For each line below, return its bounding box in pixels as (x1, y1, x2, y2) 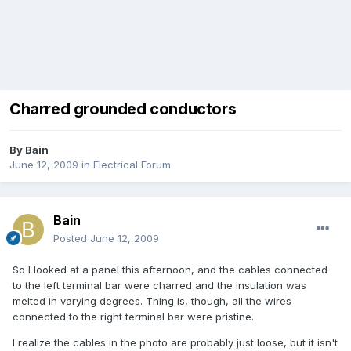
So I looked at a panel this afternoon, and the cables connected (13, 263, 327, 277)
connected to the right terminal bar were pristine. (13, 310, 254, 324)
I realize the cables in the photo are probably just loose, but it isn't (13, 336, 338, 349)
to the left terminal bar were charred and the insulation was (13, 279, 306, 292)
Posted (53, 232, 90, 245)
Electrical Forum (93, 158, 171, 172)
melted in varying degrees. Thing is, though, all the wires (13, 295, 291, 308)
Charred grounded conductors (9, 100, 237, 119)
